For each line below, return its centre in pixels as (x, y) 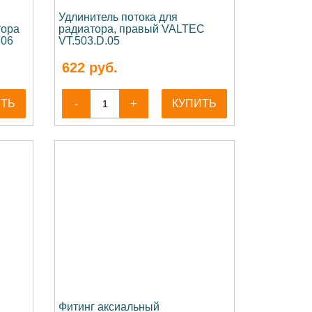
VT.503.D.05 (89, 41)
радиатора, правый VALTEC (131, 29)
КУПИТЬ (195, 103)
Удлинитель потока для (118, 17)
